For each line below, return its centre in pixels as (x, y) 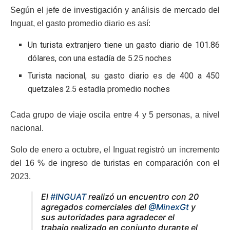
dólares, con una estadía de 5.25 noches (100, 58)
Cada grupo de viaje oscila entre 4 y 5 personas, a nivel (115, 114)
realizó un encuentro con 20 (142, 196)
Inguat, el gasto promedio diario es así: (80, 23)
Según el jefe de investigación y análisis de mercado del (115, 10)
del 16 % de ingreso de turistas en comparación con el (115, 163)
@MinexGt (169, 207)
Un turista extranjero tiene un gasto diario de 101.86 (124, 45)
